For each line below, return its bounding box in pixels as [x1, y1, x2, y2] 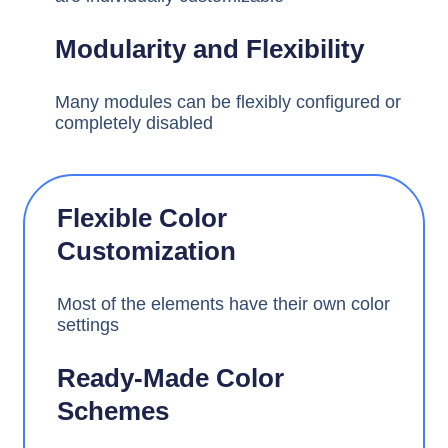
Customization [57, 235, 237, 266]
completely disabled [55, 112, 214, 133]
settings [57, 314, 120, 335]
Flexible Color [57, 202, 228, 233]
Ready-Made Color [57, 362, 285, 393]
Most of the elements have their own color [57, 293, 391, 314]
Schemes [57, 395, 170, 426]
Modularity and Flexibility [55, 33, 365, 64]
